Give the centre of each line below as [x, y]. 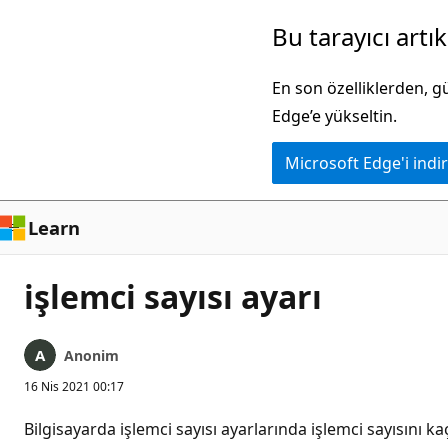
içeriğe [40, 57]
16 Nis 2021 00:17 [74, 386]
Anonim [91, 355]
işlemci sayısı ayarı [173, 296]
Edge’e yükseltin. [334, 116]
